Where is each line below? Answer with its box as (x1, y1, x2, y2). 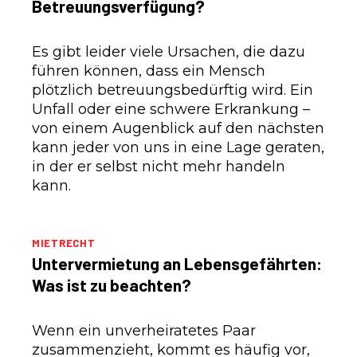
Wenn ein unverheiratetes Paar (32, 321, 256, 339)
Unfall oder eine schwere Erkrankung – (32, 100, 310, 118)
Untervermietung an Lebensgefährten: (32, 253, 322, 273)
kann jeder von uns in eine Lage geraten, (32, 138, 324, 156)
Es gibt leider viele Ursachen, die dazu (32, 42, 305, 61)
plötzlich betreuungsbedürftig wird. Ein (32, 80, 313, 99)
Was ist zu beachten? (32, 274, 191, 295)
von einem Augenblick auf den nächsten (32, 119, 324, 137)
